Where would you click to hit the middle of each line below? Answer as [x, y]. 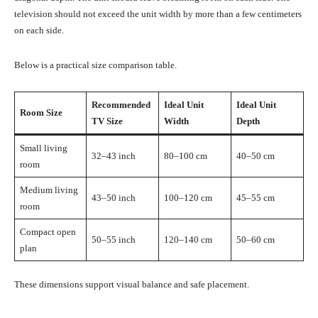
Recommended [121, 104]
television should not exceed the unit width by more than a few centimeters [158, 13]
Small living [43, 148]
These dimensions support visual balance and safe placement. [132, 284]
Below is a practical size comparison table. [95, 65]
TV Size [107, 121]
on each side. [39, 30]
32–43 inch [113, 155]
